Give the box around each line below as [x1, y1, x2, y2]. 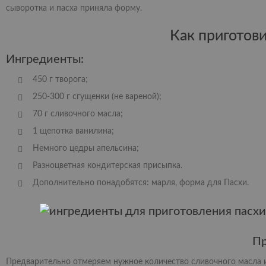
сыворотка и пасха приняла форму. [6, 4, 142, 12]
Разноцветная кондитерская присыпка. [33, 161, 182, 170]
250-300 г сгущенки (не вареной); [33, 93, 161, 101]
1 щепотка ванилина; [33, 127, 114, 135]
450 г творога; [33, 75, 88, 84]
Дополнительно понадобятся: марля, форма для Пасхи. [33, 179, 249, 187]
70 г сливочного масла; [33, 110, 123, 118]
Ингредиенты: [6, 53, 84, 65]
